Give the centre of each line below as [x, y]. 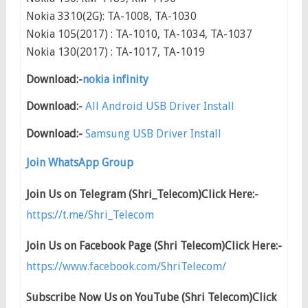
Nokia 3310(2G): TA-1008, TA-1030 [111, 16]
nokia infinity [115, 79]
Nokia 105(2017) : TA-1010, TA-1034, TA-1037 [139, 34]
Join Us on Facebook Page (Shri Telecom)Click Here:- [154, 245]
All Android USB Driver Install [159, 107]
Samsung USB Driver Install [153, 133]
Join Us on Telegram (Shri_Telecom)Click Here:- [142, 194]
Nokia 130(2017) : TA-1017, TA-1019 [115, 52]
